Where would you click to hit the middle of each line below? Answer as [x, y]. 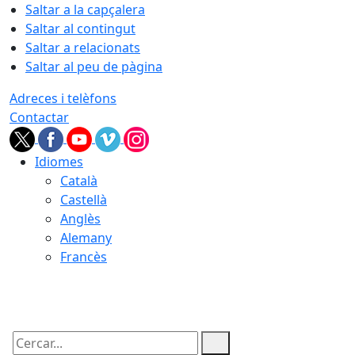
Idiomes [59, 162]
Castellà [84, 200]
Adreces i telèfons [63, 98]
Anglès [80, 219]
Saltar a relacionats [83, 48]
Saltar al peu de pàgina [94, 67]
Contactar [39, 117]
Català [79, 181]
